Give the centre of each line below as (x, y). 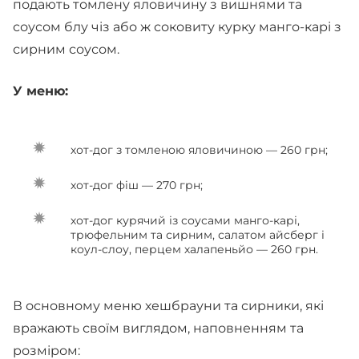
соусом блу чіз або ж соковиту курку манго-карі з (177, 27)
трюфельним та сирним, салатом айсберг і (198, 235)
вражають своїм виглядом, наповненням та (158, 328)
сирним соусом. (68, 49)
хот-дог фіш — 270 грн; (137, 185)
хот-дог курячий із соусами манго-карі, (185, 220)
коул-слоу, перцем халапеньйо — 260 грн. (194, 249)
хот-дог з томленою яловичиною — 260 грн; (199, 150)
